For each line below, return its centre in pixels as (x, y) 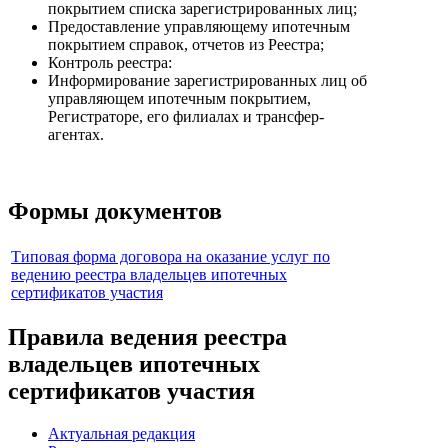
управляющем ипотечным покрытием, (179, 98)
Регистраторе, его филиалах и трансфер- (186, 116)
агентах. (76, 134)
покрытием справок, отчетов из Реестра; (186, 44)
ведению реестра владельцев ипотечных (149, 274)
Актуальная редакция (121, 434)
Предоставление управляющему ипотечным (199, 26)
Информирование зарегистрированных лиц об (207, 80)
